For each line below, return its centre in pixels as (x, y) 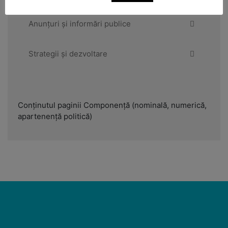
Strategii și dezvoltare (68, 54)
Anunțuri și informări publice (80, 24)
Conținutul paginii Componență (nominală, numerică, (112, 105)
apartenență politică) (55, 117)
